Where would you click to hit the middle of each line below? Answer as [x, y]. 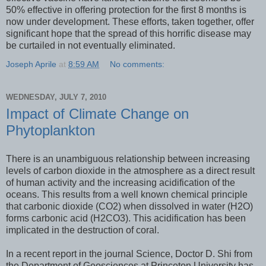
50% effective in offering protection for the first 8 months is [126, 9]
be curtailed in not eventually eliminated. [91, 45]
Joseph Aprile [31, 64]
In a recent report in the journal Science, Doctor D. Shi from [129, 254]
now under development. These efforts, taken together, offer [130, 21]
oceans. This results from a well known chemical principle [127, 194]
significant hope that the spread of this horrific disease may [129, 33]
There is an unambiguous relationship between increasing [128, 159]
